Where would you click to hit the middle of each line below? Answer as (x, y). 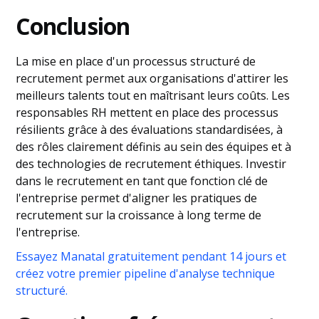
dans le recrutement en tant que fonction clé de (142, 181)
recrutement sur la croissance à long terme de (139, 215)
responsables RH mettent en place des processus (147, 113)
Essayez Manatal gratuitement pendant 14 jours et (151, 257)
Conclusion (73, 26)
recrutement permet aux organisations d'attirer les (152, 79)
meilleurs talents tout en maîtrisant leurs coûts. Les (153, 96)
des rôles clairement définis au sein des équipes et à (154, 147)
